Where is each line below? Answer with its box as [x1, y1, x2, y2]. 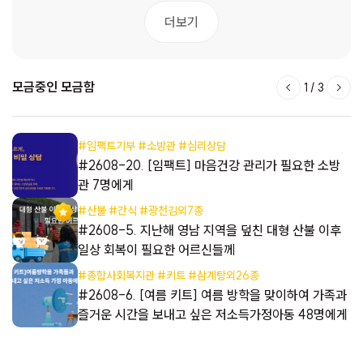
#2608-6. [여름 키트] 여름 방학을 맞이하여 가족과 [77, 287, 347, 304]
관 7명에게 [77, 177, 134, 194]
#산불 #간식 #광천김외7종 [77, 203, 203, 219]
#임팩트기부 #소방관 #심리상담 [77, 139, 226, 154]
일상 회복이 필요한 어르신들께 [77, 241, 235, 258]
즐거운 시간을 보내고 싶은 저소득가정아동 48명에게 [77, 306, 348, 323]
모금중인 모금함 [12, 79, 95, 96]
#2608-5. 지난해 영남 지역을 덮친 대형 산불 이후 [77, 222, 341, 239]
